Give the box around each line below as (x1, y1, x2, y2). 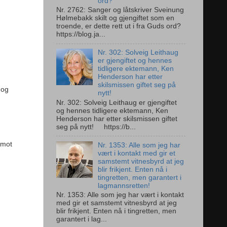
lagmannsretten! (98, 181, 150, 190)
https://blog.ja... (56, 30, 105, 39)
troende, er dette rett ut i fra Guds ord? (56, 22, 181, 30)
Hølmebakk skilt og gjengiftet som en (56, 14, 174, 22)
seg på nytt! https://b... (56, 123, 136, 131)
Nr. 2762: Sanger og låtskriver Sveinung (56, 6, 184, 14)
